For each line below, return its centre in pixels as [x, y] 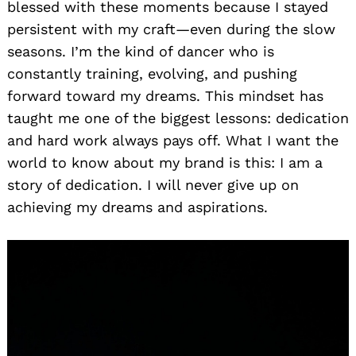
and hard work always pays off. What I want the [173, 140]
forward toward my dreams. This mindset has [165, 95]
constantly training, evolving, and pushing [152, 73]
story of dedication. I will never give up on [153, 184]
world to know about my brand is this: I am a [165, 162]
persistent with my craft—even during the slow [171, 29]
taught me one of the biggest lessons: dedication [178, 118]
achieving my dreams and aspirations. [137, 207]
